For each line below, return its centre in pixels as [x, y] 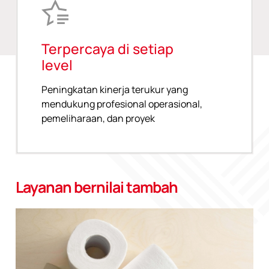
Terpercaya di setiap [107, 48]
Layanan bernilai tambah [97, 187]
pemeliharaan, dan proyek [98, 118]
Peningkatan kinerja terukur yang [115, 89]
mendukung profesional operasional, [122, 104]
